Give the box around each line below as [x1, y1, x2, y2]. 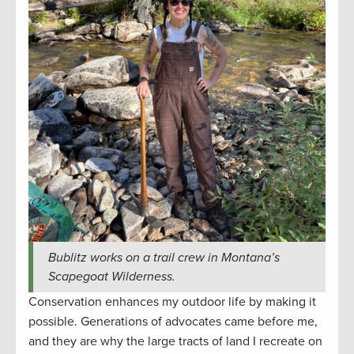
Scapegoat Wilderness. [47, 268, 175, 284]
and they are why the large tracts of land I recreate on [28, 333, 322, 349]
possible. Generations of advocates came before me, [28, 313, 318, 330]
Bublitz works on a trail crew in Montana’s [47, 249, 280, 265]
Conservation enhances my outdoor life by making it [28, 293, 316, 310]
